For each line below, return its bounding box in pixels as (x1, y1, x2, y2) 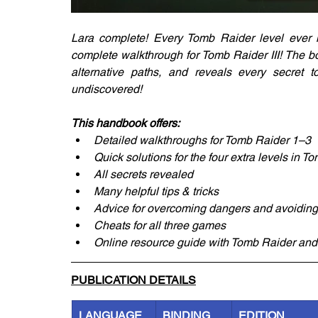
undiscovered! (71, 82, 142, 96)
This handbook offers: (71, 116, 180, 130)
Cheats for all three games (94, 219, 226, 232)
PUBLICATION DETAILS (71, 273, 196, 287)
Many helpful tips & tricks (94, 185, 219, 198)
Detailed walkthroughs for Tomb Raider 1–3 (94, 133, 311, 147)
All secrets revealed (94, 168, 193, 181)
